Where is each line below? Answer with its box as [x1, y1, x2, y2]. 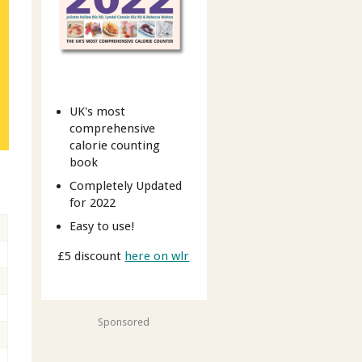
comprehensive [69, 121, 156, 137]
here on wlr [124, 248, 190, 263]
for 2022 [69, 196, 116, 211]
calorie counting [69, 138, 161, 154]
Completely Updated [69, 179, 183, 194]
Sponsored [98, 315, 150, 328]
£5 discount [57, 248, 125, 263]
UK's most [69, 104, 126, 120]
